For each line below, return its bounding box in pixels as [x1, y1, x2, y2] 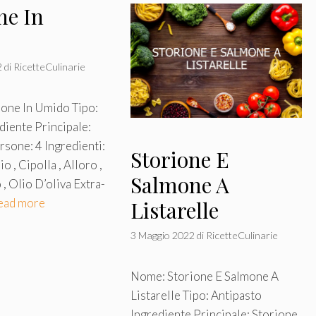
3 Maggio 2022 [130, 229, 195, 242]
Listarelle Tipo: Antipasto [130, 288, 262, 303]
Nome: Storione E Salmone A [130, 269, 279, 284]
